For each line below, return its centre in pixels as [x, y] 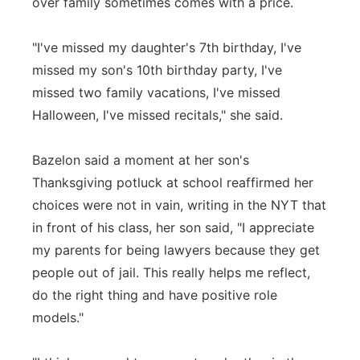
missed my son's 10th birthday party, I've [157, 70]
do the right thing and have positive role [155, 295]
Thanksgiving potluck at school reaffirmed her [173, 182]
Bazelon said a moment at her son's [141, 160]
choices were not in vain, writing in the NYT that [179, 205]
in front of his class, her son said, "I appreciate [173, 227]
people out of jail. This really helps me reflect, [171, 272]
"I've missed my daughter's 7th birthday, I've [167, 47]
